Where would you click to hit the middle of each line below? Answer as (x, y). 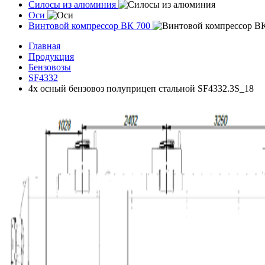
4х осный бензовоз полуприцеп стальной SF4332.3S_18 (141, 88)
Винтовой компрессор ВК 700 (89, 26)
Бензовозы (50, 67)
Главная (44, 46)
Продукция (51, 56)
